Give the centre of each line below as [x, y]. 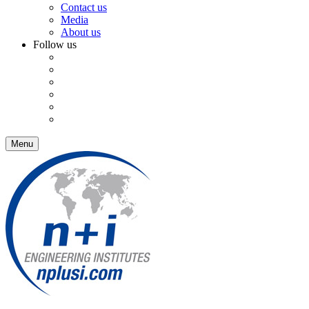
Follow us [55, 44]
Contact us [84, 7]
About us [81, 32]
